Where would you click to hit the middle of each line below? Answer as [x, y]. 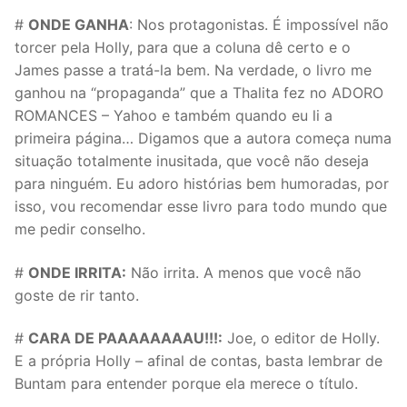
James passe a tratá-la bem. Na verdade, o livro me [193, 69]
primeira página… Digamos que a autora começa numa [203, 138]
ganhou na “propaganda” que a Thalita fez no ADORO [199, 92]
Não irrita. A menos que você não [244, 272]
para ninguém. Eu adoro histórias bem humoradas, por [202, 183]
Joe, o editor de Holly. [301, 338]
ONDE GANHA [79, 24]
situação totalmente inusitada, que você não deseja [192, 160]
